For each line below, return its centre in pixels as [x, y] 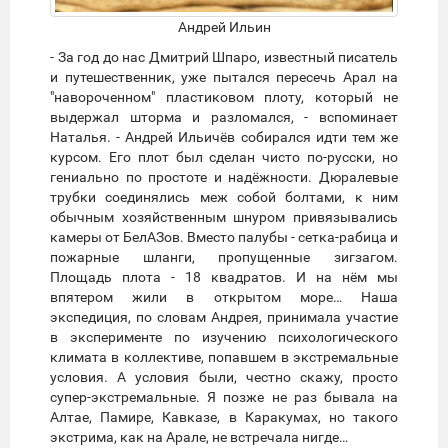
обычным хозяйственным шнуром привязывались [224, 216]
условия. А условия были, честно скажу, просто [224, 376]
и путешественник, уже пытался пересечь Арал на [224, 76]
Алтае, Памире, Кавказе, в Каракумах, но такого [224, 416]
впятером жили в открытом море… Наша [224, 296]
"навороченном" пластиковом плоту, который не [224, 96]
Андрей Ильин [224, 26]
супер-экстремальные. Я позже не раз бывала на [224, 396]
